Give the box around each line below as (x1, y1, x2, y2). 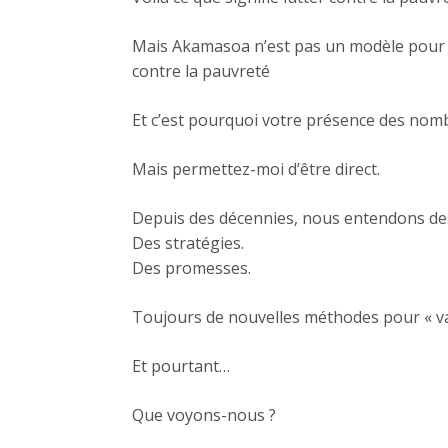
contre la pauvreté (132, 60, 270, 83)
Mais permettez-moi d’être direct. (132, 158, 380, 181)
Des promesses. (132, 257, 251, 280)
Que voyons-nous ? (132, 404, 276, 427)
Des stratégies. (132, 232, 244, 255)
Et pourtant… (132, 355, 230, 378)
